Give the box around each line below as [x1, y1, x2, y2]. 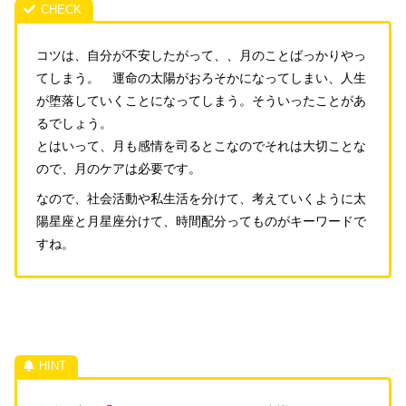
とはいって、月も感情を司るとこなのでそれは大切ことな [36, 138, 366, 153]
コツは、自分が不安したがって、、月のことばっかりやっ [36, 47, 366, 63]
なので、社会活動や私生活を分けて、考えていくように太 [36, 191, 366, 207]
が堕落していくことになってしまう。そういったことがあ [36, 92, 366, 108]
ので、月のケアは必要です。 [36, 160, 201, 176]
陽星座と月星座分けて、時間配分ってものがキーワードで [36, 214, 366, 229]
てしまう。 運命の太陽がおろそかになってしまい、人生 [36, 70, 366, 85]
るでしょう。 [36, 115, 112, 130]
